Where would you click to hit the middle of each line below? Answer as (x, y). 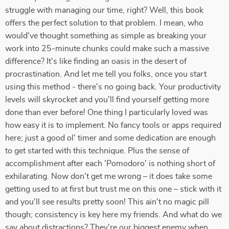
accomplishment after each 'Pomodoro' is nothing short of (110, 164)
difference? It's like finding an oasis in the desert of (96, 61)
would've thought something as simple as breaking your (106, 36)
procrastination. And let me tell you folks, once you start (106, 74)
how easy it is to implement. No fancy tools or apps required (113, 125)
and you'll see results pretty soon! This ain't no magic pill (107, 202)
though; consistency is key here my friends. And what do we (113, 215)
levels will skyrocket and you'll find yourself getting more (107, 100)
